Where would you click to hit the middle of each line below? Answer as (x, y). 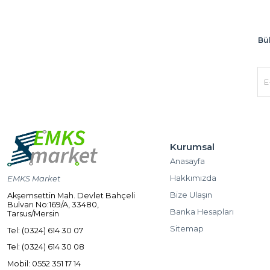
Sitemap (187, 229)
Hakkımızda (193, 178)
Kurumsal (192, 147)
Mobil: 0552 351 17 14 (44, 264)
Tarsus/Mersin (33, 213)
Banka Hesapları (202, 212)
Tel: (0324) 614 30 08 (46, 247)
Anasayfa (187, 161)
